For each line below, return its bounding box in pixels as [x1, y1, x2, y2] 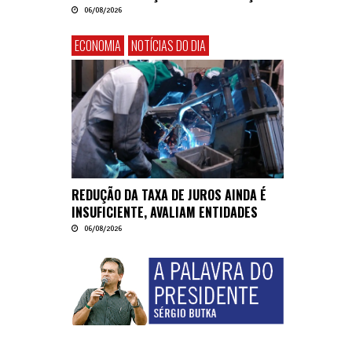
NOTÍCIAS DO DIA [131, 35, 206, 55]
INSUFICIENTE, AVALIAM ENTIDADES [71, 203, 258, 222]
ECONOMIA [75, 35, 121, 55]
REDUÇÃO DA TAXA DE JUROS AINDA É [71, 185, 266, 205]
